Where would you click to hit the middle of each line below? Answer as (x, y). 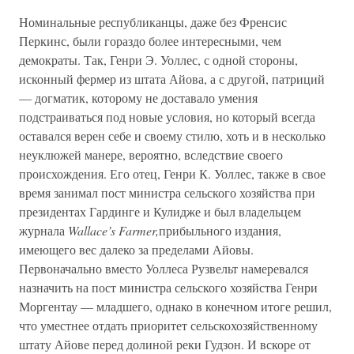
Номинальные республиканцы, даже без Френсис (153, 22)
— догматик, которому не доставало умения (138, 98)
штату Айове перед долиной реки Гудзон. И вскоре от (165, 344)
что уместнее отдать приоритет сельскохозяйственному (168, 325)
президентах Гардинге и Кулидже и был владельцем (160, 211)
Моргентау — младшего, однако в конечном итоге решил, (175, 306)
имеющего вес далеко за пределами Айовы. (136, 249)
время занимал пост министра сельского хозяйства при (167, 192)
